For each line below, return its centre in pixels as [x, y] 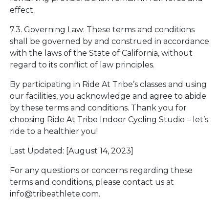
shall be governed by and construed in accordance [109, 42]
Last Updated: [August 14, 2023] [72, 151]
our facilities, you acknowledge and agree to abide [108, 96]
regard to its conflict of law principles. [82, 65]
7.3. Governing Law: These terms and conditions [102, 30]
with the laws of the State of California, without [101, 53]
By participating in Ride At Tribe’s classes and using [108, 85]
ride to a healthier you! [54, 131]
